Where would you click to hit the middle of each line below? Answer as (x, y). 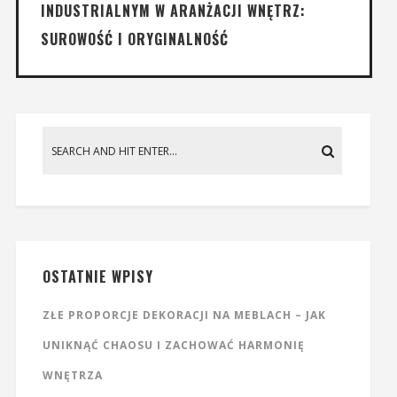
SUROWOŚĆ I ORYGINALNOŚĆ (134, 39)
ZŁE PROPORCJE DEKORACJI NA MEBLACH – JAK (184, 315)
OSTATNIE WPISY (97, 277)
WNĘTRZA (72, 376)
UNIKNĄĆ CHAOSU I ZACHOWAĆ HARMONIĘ (173, 346)
